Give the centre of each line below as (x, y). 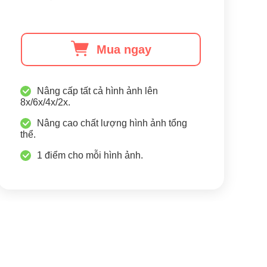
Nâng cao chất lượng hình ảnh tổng (112, 123)
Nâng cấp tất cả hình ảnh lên (97, 91)
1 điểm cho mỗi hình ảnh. (90, 155)
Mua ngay (124, 49)
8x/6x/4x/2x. (45, 102)
